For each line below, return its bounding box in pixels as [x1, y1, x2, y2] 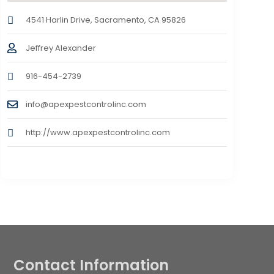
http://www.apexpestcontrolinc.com [25, 127, 170, 139]
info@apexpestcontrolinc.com [25, 98, 146, 111]
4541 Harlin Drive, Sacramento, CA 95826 [25, 14, 186, 26]
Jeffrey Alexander [25, 42, 96, 54]
